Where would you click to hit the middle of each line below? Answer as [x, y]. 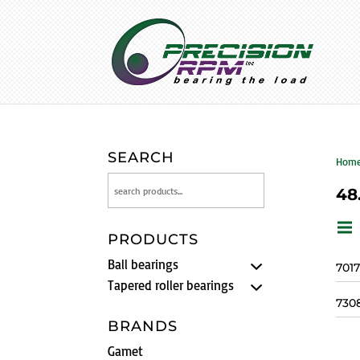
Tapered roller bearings [171, 286]
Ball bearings [143, 265]
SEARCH [141, 158]
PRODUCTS [153, 240]
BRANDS [143, 327]
